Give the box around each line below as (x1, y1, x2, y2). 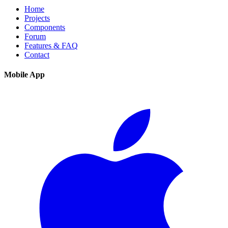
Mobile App (4, 70, 45, 79)
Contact (24, 50, 49, 60)
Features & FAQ (24, 41, 78, 50)
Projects (24, 14, 50, 23)
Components (24, 23, 65, 32)
